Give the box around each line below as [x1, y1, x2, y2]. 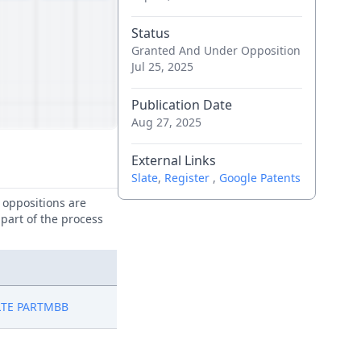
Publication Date [131, 96, 232, 114]
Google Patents [218, 170, 301, 185]
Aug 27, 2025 [131, 114, 201, 130]
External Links [131, 151, 216, 169]
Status [131, 24, 170, 42]
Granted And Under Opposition [131, 43, 301, 58]
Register [164, 170, 213, 185]
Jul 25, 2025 [131, 59, 193, 74]
